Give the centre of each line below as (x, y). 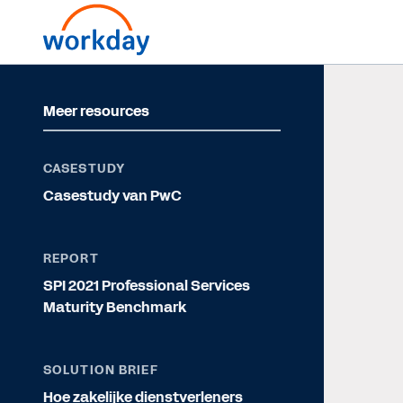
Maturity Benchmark (115, 307)
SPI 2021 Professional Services (147, 286)
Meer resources (96, 111)
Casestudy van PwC (112, 196)
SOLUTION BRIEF (101, 370)
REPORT (71, 259)
